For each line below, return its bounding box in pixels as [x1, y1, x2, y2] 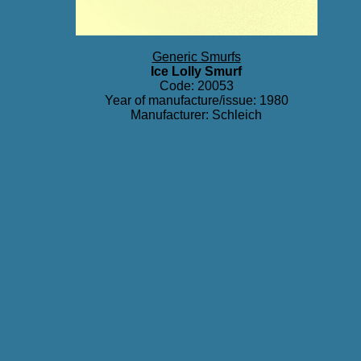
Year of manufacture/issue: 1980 [104, 93, 288, 107]
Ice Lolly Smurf [151, 64, 242, 78]
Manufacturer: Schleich [131, 108, 262, 122]
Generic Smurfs [151, 50, 241, 64]
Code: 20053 [159, 79, 234, 93]
